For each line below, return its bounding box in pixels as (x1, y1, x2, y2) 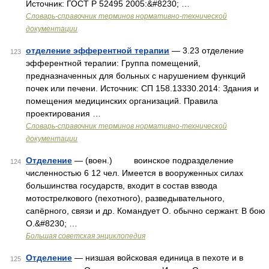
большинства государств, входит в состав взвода (26, 181, 217, 190)
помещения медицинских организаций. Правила (26, 96, 218, 106)
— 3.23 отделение (169, 46, 244, 55)
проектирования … (26, 109, 101, 118)
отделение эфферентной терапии (26, 46, 169, 55)
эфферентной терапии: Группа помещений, (26, 58, 201, 68)
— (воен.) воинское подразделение (72, 156, 234, 165)
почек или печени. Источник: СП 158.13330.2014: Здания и (26, 83, 259, 93)
